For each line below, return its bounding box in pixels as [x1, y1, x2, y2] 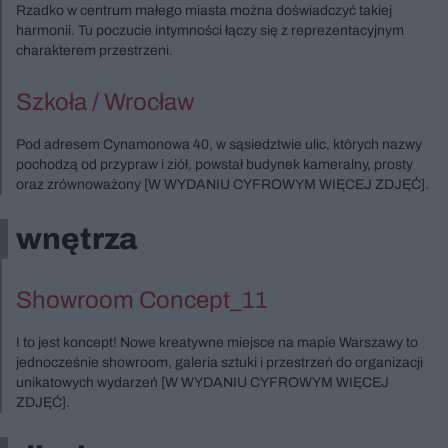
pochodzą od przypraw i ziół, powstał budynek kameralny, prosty [16, 156, 413, 172]
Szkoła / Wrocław [16, 88, 194, 115]
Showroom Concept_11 [16, 286, 268, 313]
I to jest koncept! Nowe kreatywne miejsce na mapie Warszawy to [16, 334, 418, 350]
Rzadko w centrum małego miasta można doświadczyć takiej [16, 2, 392, 18]
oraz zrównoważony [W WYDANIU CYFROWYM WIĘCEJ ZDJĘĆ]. [16, 176, 429, 192]
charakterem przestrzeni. [16, 42, 173, 58]
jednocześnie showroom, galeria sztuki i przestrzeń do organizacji [16, 354, 423, 370]
